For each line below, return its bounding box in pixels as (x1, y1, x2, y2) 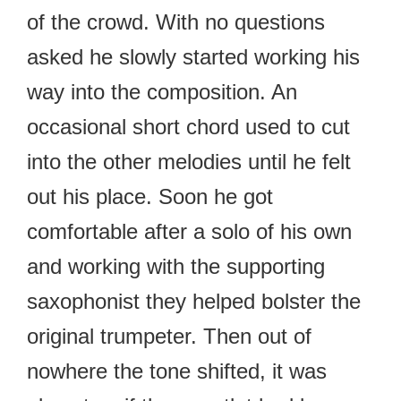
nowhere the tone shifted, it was (27, 358, 327, 383)
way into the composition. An (27, 79, 297, 104)
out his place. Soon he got (27, 183, 273, 209)
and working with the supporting (27, 253, 325, 278)
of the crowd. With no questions (27, 9, 325, 34)
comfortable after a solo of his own (27, 218, 352, 243)
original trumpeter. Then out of (27, 323, 311, 348)
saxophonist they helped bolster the (27, 288, 361, 313)
